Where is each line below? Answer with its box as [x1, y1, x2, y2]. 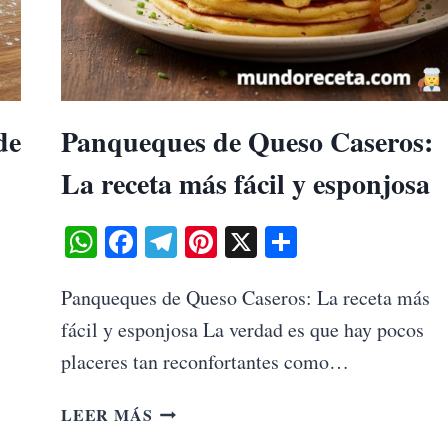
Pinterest [217, 219, 329, 263]
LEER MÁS [61, 402, 153, 426]
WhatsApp [97, 219, 233, 263]
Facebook [137, 219, 260, 263]
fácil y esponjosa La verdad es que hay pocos [61, 315, 424, 343]
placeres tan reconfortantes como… [61, 347, 349, 375]
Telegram [177, 219, 297, 263]
